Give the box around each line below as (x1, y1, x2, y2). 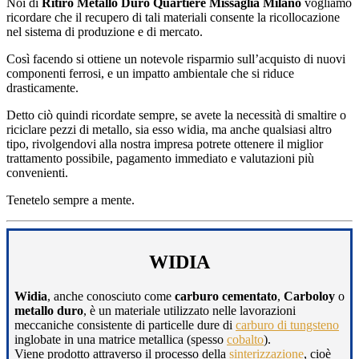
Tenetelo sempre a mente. (6, 192, 135, 207)
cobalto (227, 333, 264, 347)
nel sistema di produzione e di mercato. (6, 24, 203, 38)
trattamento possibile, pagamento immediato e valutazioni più (6, 151, 314, 165)
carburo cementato (175, 289, 277, 304)
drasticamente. (6, 80, 79, 95)
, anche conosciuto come (47, 289, 175, 304)
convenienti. (6, 165, 68, 179)
